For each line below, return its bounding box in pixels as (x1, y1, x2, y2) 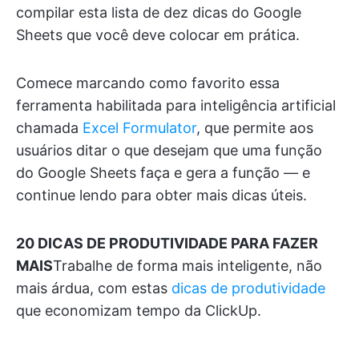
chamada (16, 119, 83, 136)
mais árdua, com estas (16, 280, 171, 296)
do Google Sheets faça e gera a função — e (16, 164, 310, 181)
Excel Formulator (83, 119, 196, 136)
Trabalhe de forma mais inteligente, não (53, 257, 322, 274)
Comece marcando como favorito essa (16, 75, 280, 91)
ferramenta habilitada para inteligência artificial (16, 97, 336, 114)
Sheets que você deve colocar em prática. (16, 26, 300, 43)
